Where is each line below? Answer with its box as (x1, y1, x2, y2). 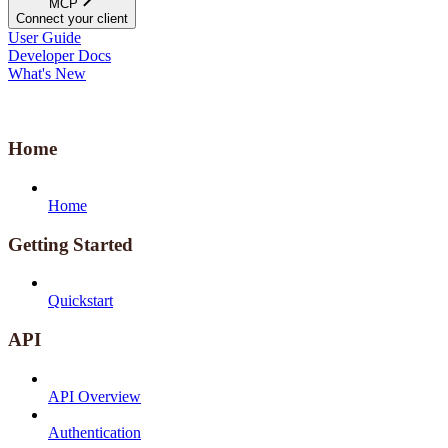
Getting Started (8, 233, 133, 255)
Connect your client (16, 10, 128, 26)
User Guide (8, 28, 81, 46)
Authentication (48, 423, 141, 441)
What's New (8, 64, 86, 82)
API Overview (48, 387, 141, 405)
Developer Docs (8, 46, 111, 64)
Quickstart (48, 292, 113, 310)
